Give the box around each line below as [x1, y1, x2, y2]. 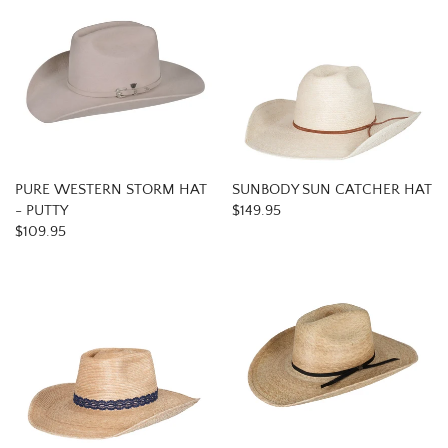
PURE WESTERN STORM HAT [15, 181, 207, 198]
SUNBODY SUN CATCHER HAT [232, 181, 432, 198]
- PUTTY [15, 202, 68, 219]
